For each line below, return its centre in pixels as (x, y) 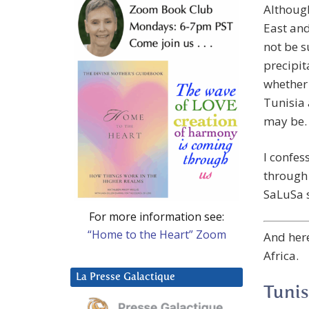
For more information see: (157, 216)
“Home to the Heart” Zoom (157, 234)
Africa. (281, 256)
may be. (285, 121)
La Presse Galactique (126, 277)
